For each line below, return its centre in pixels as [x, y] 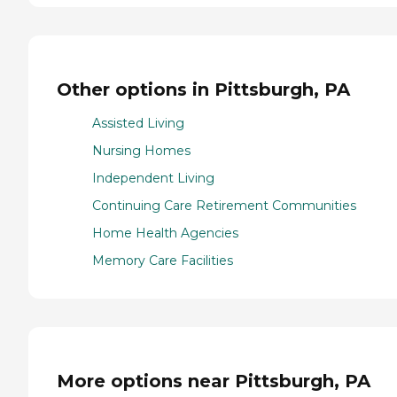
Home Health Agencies [165, 234]
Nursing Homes [141, 151]
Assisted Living [138, 124]
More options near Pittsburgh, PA [214, 381]
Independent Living [153, 179]
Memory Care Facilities [163, 261]
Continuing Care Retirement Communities [224, 206]
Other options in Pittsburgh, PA [203, 89]
